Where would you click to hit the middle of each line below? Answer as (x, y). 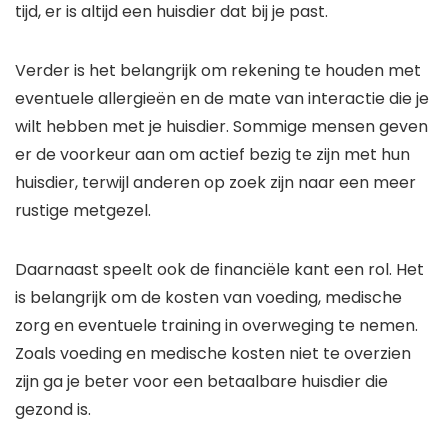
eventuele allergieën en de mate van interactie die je (222, 99)
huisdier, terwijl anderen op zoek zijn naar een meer (215, 183)
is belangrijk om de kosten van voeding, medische (208, 298)
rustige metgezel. (83, 211)
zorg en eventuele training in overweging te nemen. (216, 326)
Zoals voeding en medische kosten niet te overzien (213, 354)
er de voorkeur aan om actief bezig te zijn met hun (212, 155)
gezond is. (53, 410)
